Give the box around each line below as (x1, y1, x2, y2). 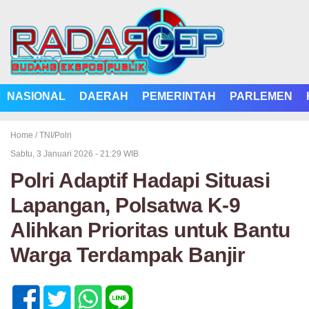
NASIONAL (7, 90, 66, 102)
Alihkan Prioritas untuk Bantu (10, 219, 290, 241)
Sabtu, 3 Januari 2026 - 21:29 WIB (10, 149, 139, 159)
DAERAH (79, 90, 128, 102)
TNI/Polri (39, 130, 72, 140)
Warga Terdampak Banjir (10, 243, 245, 266)
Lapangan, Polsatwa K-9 (10, 194, 240, 217)
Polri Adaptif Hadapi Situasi (10, 169, 270, 192)
